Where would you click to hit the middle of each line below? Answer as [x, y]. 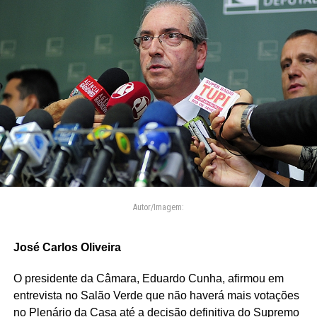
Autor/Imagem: [158, 207]
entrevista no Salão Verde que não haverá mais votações [156, 295]
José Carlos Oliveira [67, 247]
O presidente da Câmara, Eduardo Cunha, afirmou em [148, 278]
